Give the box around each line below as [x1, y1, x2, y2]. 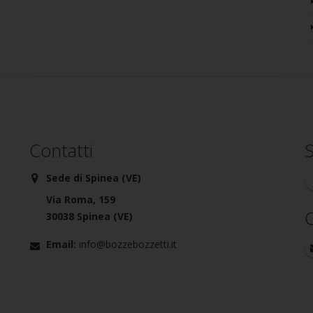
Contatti [29, 138, 94, 162]
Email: [46, 238, 77, 251]
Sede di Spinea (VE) [46, 171, 142, 184]
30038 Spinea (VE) [46, 210, 133, 223]
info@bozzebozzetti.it [79, 238, 177, 251]
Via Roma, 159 [46, 193, 116, 206]
